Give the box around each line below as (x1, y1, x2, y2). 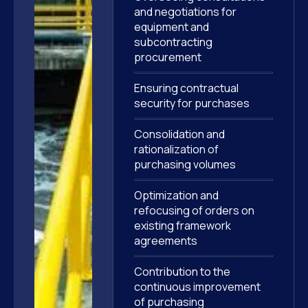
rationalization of (133, 142, 219, 157)
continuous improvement (133, 279, 261, 294)
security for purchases (133, 96, 250, 111)
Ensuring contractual (133, 80, 239, 96)
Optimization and (133, 188, 219, 203)
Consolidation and (133, 126, 225, 142)
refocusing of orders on (133, 203, 254, 218)
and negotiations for (133, 4, 236, 19)
